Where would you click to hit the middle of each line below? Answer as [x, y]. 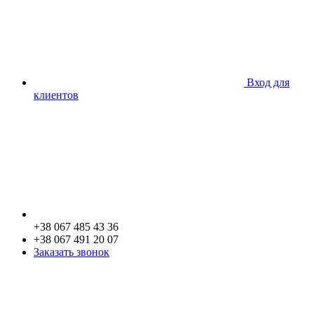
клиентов [56, 95]
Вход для [268, 82]
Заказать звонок [71, 252]
